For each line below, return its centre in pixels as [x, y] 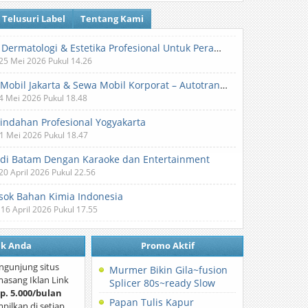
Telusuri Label [34, 19]
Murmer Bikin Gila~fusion [169, 270]
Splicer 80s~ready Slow [163, 283]
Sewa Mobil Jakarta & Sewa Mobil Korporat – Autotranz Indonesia [224, 85]
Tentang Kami [112, 19]
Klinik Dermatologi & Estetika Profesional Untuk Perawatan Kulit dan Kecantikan [218, 48]
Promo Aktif [167, 245]
